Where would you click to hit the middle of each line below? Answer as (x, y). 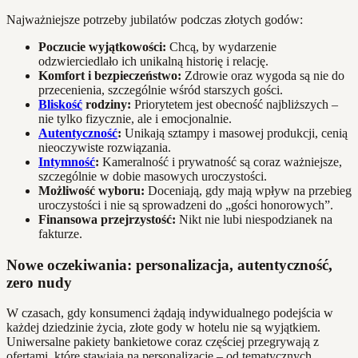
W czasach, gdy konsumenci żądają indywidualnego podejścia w (170, 313)
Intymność (67, 161)
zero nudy (39, 282)
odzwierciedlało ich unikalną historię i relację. (153, 61)
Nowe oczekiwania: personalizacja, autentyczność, (169, 265)
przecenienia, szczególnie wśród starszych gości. (161, 89)
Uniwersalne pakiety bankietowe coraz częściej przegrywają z (163, 342)
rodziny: (107, 104)
